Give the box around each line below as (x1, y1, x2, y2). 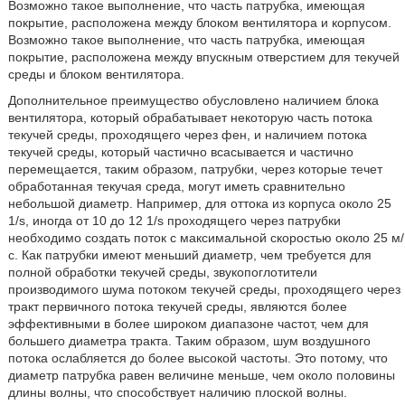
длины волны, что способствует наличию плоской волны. (7, 385, 347, 400)
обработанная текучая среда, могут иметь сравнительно (7, 179, 345, 193)
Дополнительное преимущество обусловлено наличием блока (7, 93, 379, 108)
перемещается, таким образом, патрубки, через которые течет (7, 162, 382, 176)
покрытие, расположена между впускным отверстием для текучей (7, 50, 400, 64)
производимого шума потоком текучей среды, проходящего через (7, 282, 400, 297)
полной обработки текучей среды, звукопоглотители (7, 265, 317, 279)
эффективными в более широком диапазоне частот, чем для (7, 316, 369, 331)
